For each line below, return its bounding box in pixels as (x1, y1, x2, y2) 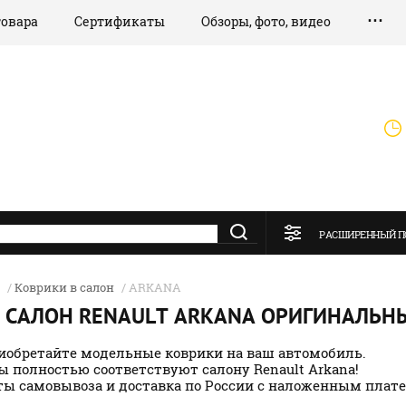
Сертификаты (74, 13, 165, 30)
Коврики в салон (14, 279, 114, 295)
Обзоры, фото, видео (201, 13, 331, 30)
